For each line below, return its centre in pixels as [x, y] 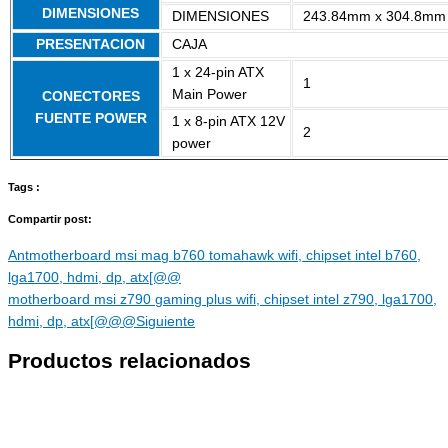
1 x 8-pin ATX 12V [228, 121]
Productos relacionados [129, 360]
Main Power [209, 94]
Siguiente [165, 321]
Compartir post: [50, 218]
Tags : [24, 186]
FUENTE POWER [90, 118]
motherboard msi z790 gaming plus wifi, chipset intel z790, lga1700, [222, 299]
